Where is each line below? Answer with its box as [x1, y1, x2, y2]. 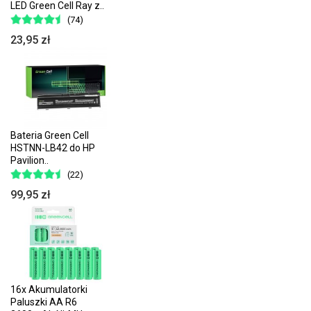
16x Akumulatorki [10, 284, 87, 296]
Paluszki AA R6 [10, 296, 77, 308]
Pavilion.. [10, 154, 49, 166]
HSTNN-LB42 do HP [10, 142, 95, 153]
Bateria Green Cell [10, 129, 89, 141]
